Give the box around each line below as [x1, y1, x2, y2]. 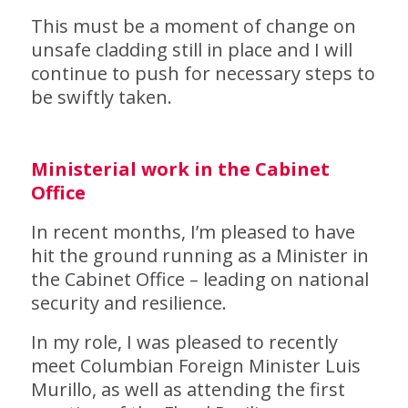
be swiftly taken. [30, 85, 172, 109]
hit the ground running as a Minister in [30, 243, 369, 268]
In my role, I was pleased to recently [30, 330, 338, 354]
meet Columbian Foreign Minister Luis [30, 353, 361, 378]
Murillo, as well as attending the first [30, 377, 345, 402]
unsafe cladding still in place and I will [30, 37, 352, 62]
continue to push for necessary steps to [30, 61, 375, 86]
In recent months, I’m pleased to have [30, 219, 355, 244]
